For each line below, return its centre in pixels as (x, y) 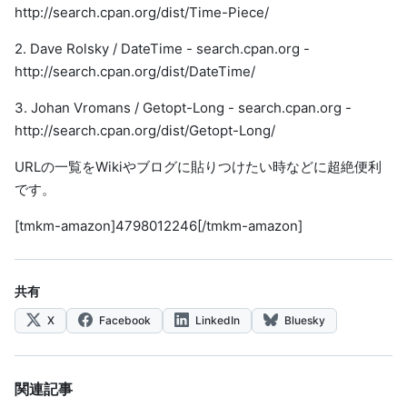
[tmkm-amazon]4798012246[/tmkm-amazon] (159, 226)
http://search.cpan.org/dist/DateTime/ (135, 71)
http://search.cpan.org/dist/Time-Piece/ (142, 12)
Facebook (124, 320)
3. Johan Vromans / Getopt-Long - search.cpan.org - (183, 108)
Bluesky (303, 320)
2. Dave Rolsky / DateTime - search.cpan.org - (162, 49)
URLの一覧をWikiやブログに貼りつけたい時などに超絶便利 (198, 167)
